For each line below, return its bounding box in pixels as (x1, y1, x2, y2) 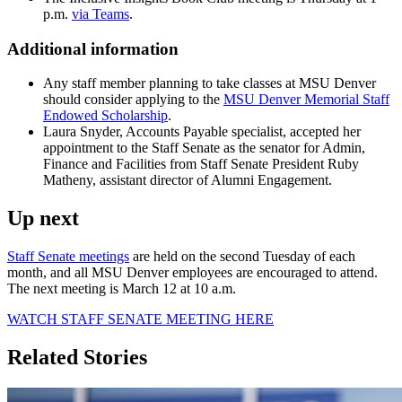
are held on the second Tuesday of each (129, 249, 355, 265)
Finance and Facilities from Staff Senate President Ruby (43, 156, 359, 172)
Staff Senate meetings (7, 249, 129, 265)
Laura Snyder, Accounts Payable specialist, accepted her (43, 124, 361, 140)
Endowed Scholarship (43, 108, 168, 124)
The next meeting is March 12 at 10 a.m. (7, 281, 243, 297)
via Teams (72, 5, 129, 22)
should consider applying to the (43, 92, 223, 108)
